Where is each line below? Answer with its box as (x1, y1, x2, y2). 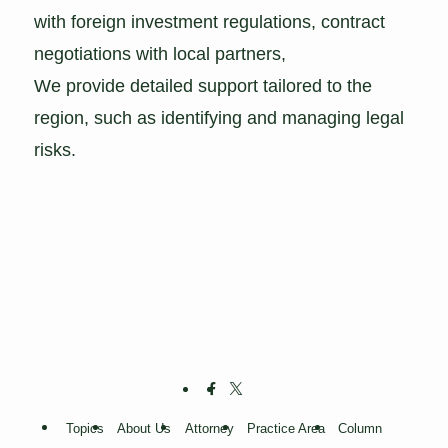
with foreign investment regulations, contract (34, 12, 386, 33)
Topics (65, 420, 104, 436)
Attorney (184, 420, 234, 436)
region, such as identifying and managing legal (34, 108, 405, 129)
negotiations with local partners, (34, 44, 287, 65)
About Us (117, 420, 172, 436)
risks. (34, 140, 77, 161)
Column (338, 420, 383, 436)
